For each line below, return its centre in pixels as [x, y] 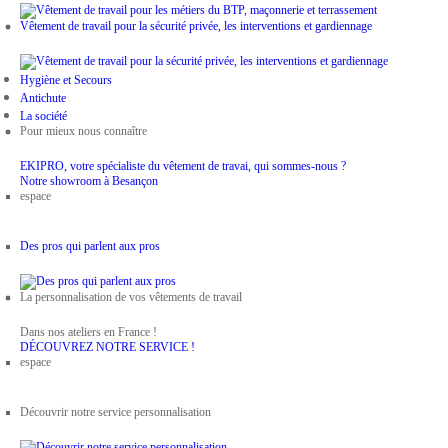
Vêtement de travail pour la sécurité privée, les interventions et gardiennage [196, 26]
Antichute [43, 98]
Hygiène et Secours [66, 80]
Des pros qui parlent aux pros [90, 246]
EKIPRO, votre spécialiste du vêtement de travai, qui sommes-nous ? [183, 166]
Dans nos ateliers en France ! [88, 332]
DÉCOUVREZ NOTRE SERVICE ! [107, 347]
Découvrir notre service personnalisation [115, 412]
